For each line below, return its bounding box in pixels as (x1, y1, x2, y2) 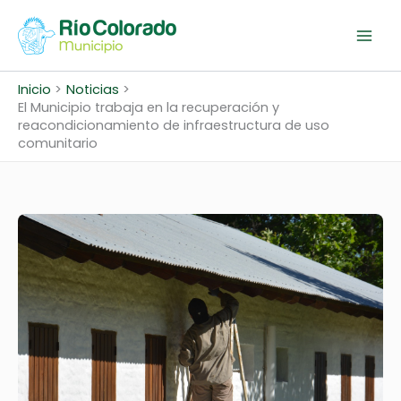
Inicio (18, 81, 51, 98)
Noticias (65, 81, 119, 98)
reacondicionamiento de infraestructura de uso (18, 116, 329, 134)
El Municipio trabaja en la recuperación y (18, 98, 279, 116)
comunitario (18, 134, 98, 152)
